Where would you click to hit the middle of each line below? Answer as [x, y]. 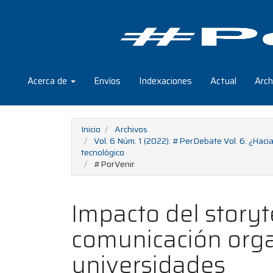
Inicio [91, 129]
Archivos [131, 129]
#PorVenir [113, 164]
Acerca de [48, 81]
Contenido [44, 31]
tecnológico [103, 152]
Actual [223, 81]
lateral [37, 69]
